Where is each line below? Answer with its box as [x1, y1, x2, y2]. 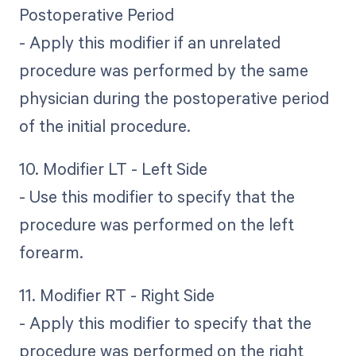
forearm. [18, 240, 83, 263]
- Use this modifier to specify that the [18, 184, 295, 207]
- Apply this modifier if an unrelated [18, 30, 281, 53]
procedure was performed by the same [18, 58, 308, 81]
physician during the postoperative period [18, 86, 329, 109]
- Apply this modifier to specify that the [18, 311, 311, 334]
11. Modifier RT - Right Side [18, 283, 215, 306]
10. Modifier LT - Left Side [18, 157, 207, 180]
